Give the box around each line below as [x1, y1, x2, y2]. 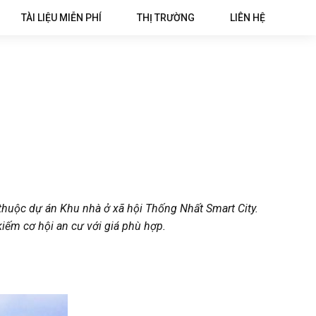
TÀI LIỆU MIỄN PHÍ [21, 12, 102, 23]
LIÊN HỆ [230, 12, 265, 23]
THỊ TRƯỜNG [137, 12, 195, 23]
